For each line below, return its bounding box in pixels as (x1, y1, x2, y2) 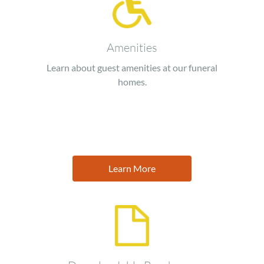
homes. (117, 76, 147, 88)
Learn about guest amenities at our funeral (47, 62, 217, 74)
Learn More (108, 163, 156, 174)
